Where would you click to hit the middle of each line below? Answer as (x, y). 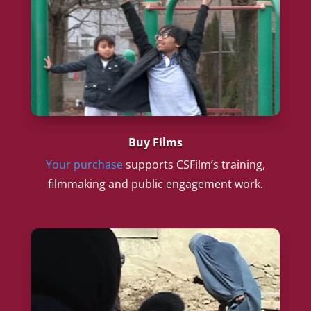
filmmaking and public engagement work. (155, 184)
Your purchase (84, 164)
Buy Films (155, 142)
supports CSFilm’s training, (194, 164)
